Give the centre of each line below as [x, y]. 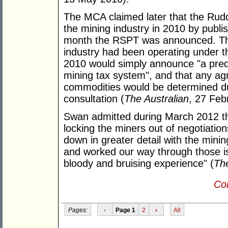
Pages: [78, 210]
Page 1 [125, 210]
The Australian [156, 99]
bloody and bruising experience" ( [139, 164]
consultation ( [94, 99]
